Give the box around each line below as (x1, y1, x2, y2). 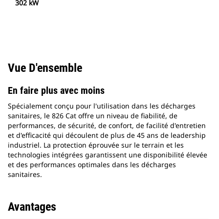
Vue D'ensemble (8, 61, 82, 75)
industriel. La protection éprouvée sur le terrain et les (8, 140, 184, 150)
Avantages (8, 200, 56, 214)
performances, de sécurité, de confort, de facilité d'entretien (8, 121, 206, 131)
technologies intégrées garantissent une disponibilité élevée (8, 150, 207, 160)
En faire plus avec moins (8, 85, 105, 97)
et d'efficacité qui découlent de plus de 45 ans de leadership (8, 131, 206, 140)
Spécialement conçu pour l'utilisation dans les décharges (8, 101, 196, 111)
